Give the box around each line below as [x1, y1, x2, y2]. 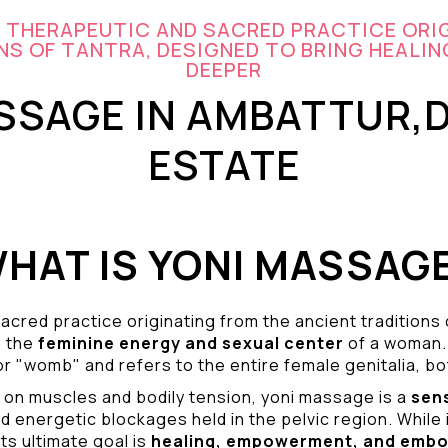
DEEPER [186, 56, 262, 83]
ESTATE [147, 137, 301, 192]
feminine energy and [38, 332, 222, 354]
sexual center [222, 332, 344, 354]
